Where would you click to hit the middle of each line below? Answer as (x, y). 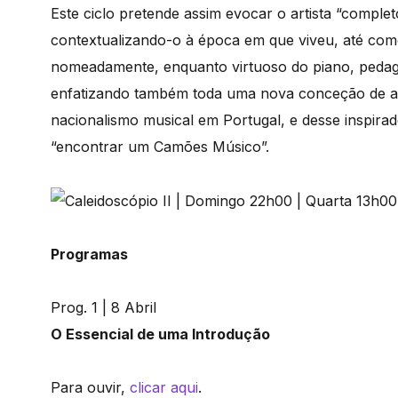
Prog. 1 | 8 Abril (103, 308)
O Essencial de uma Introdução (162, 334)
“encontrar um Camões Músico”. (160, 146)
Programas (89, 255)
